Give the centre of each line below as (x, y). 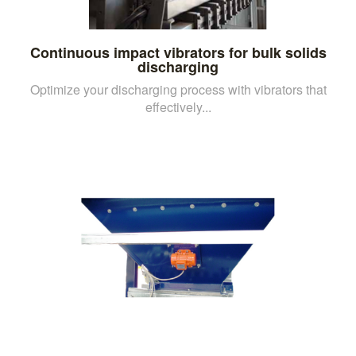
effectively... (178, 106)
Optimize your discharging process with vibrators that (178, 89)
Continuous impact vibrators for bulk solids (178, 52)
